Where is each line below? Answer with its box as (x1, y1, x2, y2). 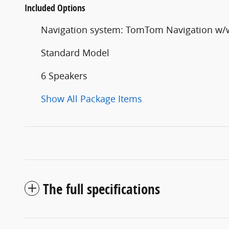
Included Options (25, 2, 85, 15)
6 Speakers (41, 70, 87, 82)
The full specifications (43, 179, 160, 199)
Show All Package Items (41, 93, 142, 105)
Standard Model (41, 47, 109, 59)
